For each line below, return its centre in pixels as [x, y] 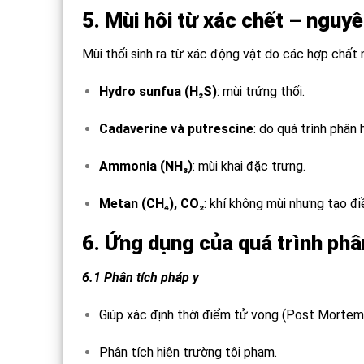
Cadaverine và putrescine [176, 128]
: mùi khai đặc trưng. [249, 166]
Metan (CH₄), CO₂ [151, 203]
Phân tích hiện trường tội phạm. [188, 352]
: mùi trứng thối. [260, 92]
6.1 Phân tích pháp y [141, 278]
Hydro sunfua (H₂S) [158, 92]
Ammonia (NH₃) [145, 166]
